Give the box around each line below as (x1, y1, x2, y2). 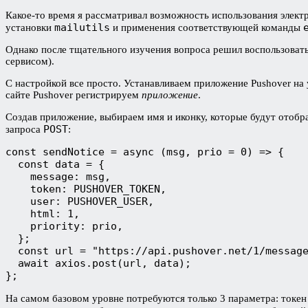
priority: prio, (5, 219, 123, 232)
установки (5, 21, 54, 33)
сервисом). (5, 55, 57, 67)
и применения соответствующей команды (110, 21, 303, 33)
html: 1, (5, 207, 80, 220)
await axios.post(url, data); (5, 256, 191, 269)
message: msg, (5, 170, 111, 183)
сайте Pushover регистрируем (5, 89, 142, 100)
